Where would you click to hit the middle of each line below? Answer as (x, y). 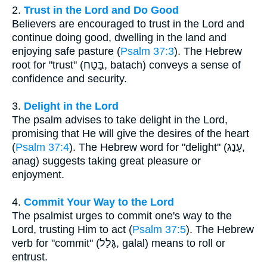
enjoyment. (38, 175)
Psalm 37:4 (42, 148)
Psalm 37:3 (147, 52)
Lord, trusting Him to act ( (72, 230)
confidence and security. (69, 79)
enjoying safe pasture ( (66, 52)
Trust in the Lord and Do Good (101, 10)
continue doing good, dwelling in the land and (119, 38)
